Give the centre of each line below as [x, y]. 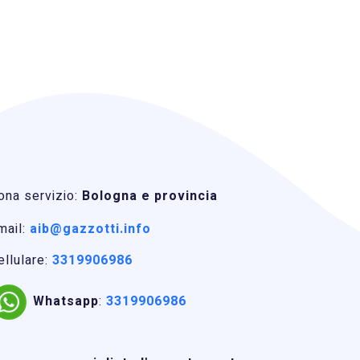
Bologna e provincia [150, 196]
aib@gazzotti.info [90, 229]
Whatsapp [66, 302]
